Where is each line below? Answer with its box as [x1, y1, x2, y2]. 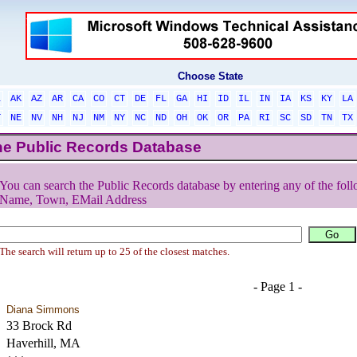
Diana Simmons [6, 304, 80, 316]
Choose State [178, 70, 243, 82]
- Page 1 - [253, 280, 302, 293]
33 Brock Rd [6, 319, 72, 332]
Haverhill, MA [6, 336, 80, 350]
